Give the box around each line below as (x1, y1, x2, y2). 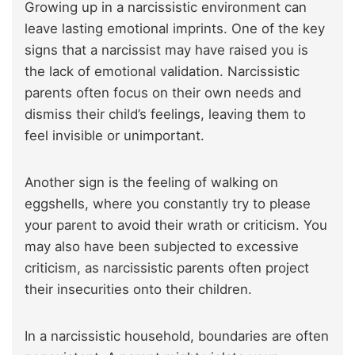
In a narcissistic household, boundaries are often (25, 327, 329, 344)
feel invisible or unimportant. (25, 127, 204, 143)
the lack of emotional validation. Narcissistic (25, 63, 300, 79)
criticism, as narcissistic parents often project (25, 259, 309, 276)
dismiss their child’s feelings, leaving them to (25, 105, 306, 122)
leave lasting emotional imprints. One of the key (25, 20, 325, 36)
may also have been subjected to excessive (25, 238, 299, 254)
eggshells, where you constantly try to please (25, 195, 311, 212)
